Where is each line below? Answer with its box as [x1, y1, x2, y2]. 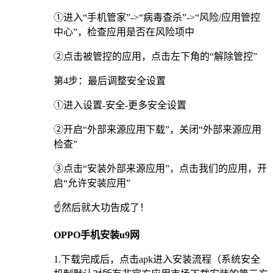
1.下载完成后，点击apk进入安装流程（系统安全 [54, 254, 260, 265]
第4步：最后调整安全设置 [54, 76, 166, 87]
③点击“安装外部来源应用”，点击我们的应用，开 [54, 163, 267, 174]
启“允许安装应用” [54, 178, 130, 189]
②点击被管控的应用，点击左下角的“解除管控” [54, 51, 257, 62]
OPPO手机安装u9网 [54, 230, 140, 241]
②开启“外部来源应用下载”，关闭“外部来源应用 [54, 124, 261, 135]
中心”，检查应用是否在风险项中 [54, 27, 194, 38]
